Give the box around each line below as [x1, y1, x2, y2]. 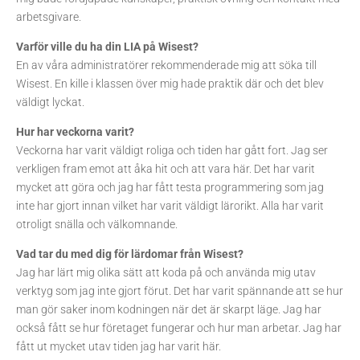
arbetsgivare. [16, 10, 81, 23]
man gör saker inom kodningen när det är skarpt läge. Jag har [16, 303, 321, 317]
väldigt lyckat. [16, 96, 84, 109]
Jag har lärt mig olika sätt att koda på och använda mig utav [16, 266, 316, 280]
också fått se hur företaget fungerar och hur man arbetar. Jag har [16, 321, 342, 335]
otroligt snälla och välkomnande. [16, 218, 178, 231]
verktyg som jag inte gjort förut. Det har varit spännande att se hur [16, 284, 343, 298]
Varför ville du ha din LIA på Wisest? [16, 40, 198, 54]
